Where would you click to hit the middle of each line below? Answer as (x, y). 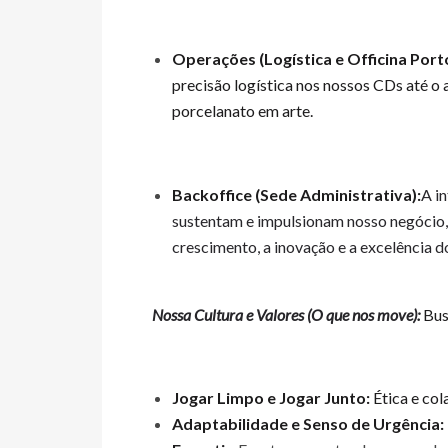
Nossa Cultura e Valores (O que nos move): (286, 314)
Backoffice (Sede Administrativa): (296, 194)
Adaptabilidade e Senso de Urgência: (308, 423)
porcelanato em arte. (242, 110)
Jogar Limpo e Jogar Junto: (271, 397)
